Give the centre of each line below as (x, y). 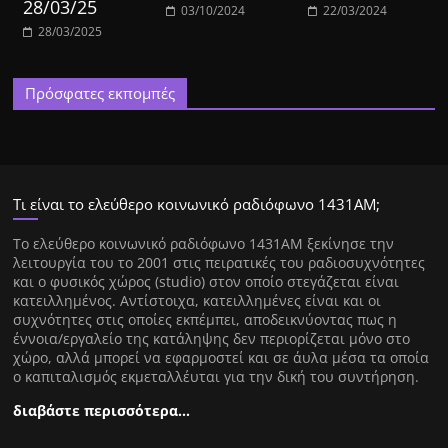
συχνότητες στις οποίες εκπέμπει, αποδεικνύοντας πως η (205, 320)
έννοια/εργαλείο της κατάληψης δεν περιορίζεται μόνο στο (212, 339)
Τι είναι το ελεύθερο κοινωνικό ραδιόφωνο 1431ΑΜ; (197, 204)
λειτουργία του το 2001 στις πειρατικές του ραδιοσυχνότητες (219, 263)
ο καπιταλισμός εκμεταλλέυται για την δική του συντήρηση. (216, 377)
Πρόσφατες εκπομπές (100, 93)
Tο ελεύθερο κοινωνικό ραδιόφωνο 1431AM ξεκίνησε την (204, 244)
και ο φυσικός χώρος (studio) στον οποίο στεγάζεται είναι (206, 282)
